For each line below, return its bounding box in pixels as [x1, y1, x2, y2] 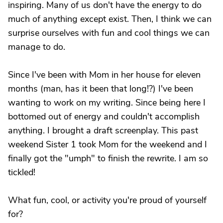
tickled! [8, 166, 35, 178]
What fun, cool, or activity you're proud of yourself [8, 194, 207, 206]
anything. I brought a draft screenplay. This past [8, 124, 198, 136]
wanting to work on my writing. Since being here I [8, 97, 206, 109]
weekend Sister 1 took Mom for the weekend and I [8, 138, 207, 150]
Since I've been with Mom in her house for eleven [8, 69, 201, 81]
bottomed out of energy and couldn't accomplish [8, 111, 200, 122]
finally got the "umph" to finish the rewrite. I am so [8, 152, 208, 164]
